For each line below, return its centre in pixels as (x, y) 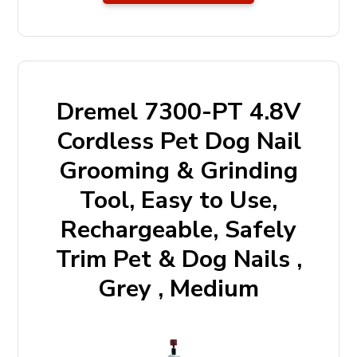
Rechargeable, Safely (178, 230)
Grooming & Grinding (178, 171)
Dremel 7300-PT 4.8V (178, 112)
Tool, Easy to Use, (178, 200)
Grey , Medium (178, 289)
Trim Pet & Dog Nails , (178, 259)
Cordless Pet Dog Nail (178, 141)
